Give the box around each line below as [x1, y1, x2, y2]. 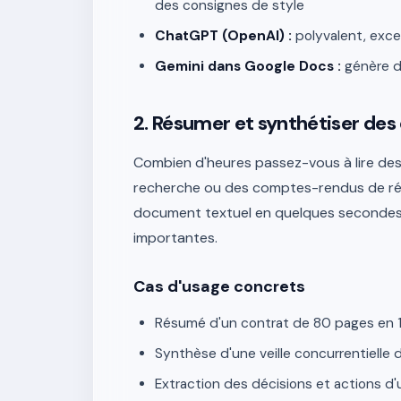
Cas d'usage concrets [133, 276, 305, 297]
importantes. [133, 228, 218, 247]
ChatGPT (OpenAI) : [155, 27, 292, 45]
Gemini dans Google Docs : [155, 57, 341, 75]
